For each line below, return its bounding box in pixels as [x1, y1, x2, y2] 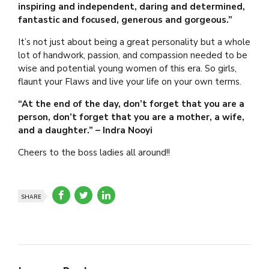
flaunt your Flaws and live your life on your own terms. [18, 75, 241, 88]
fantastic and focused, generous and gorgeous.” [18, 13, 232, 26]
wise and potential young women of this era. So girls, [18, 62, 237, 74]
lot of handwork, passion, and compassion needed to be [18, 49, 247, 61]
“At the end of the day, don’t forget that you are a [18, 97, 244, 110]
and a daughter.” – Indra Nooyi [18, 124, 153, 136]
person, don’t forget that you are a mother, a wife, [18, 110, 244, 123]
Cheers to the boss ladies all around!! [18, 146, 170, 159]
